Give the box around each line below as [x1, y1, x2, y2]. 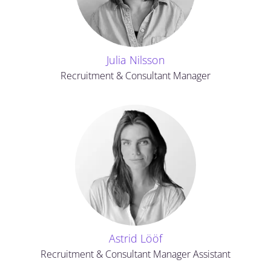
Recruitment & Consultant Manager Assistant [41, 247, 230, 261]
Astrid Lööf [109, 231, 162, 246]
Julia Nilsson [106, 53, 165, 67]
